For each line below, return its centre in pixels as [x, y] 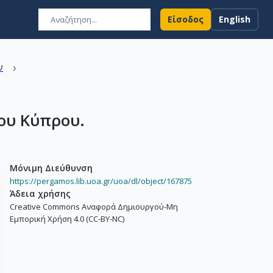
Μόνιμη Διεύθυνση [51, 168]
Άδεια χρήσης [40, 193]
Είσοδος [186, 19]
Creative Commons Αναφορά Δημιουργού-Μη [94, 207]
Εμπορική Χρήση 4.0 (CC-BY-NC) [67, 219]
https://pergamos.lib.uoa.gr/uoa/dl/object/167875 [101, 181]
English [235, 19]
